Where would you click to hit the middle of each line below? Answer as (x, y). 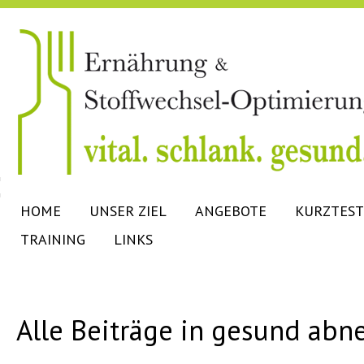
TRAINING (53, 239)
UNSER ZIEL (128, 211)
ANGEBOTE (231, 211)
